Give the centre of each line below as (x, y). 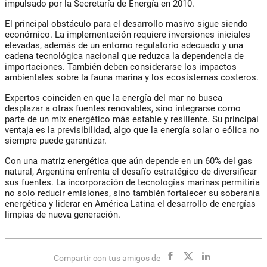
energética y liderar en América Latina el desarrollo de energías (130, 204)
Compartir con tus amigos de (107, 258)
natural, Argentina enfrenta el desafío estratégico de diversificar (131, 172)
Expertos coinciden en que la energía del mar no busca (114, 98)
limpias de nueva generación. (63, 215)
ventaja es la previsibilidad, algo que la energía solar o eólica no (132, 130)
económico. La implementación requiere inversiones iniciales (128, 35)
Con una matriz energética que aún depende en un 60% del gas (128, 161)
